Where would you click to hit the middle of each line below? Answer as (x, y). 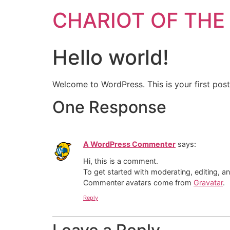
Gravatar (208, 182)
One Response (109, 107)
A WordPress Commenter (129, 144)
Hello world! (111, 57)
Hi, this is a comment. (121, 161)
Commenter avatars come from (138, 182)
